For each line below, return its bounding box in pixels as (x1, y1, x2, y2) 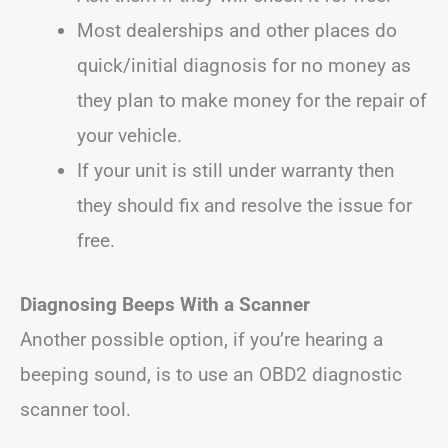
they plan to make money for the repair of (77, 89, 427, 112)
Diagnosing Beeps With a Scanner (20, 292, 310, 316)
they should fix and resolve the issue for (77, 194, 412, 217)
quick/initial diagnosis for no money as (77, 54, 411, 77)
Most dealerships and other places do (77, 19, 397, 42)
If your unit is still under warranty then (77, 159, 395, 182)
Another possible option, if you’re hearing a (20, 327, 383, 351)
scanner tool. (20, 397, 131, 421)
